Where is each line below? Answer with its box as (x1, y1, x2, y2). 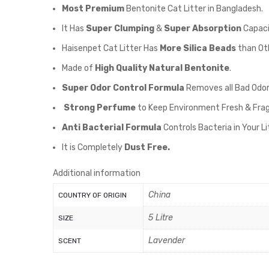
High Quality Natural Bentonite (95, 63, 229, 73)
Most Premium (62, 4, 124, 14)
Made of (62, 63, 95, 73)
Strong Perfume (64, 103, 136, 113)
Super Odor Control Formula (62, 83, 184, 93)
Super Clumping (86, 23, 154, 34)
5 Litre (148, 213, 173, 223)
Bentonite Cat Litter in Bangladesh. (124, 4, 263, 14)
